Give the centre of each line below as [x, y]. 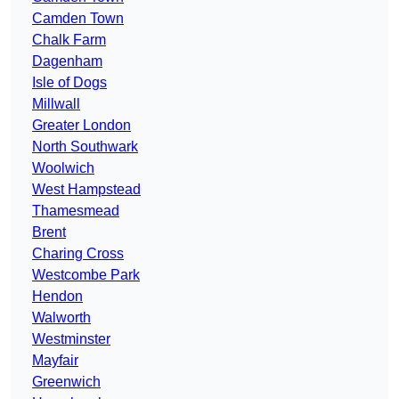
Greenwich [66, 382]
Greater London [81, 126]
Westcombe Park [86, 275]
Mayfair [55, 361]
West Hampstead [86, 190]
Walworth [61, 318]
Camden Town [78, 19]
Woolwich [63, 168]
